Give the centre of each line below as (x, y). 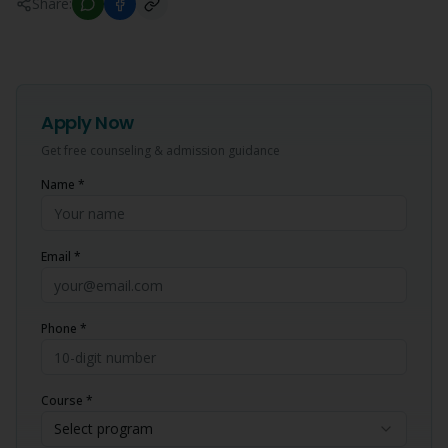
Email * (61, 256)
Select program (103, 428)
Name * (63, 184)
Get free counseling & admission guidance (160, 150)
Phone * (64, 328)
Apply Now (87, 122)
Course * (67, 400)
